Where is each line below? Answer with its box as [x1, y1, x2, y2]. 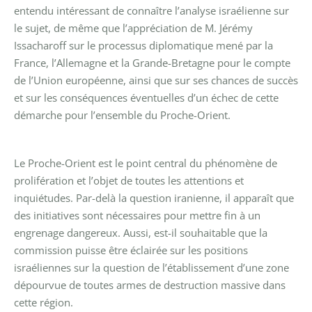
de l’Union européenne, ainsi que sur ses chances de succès [14, 72, 298, 87]
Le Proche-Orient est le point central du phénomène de [14, 155, 277, 170]
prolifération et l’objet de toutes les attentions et [14, 173, 244, 187]
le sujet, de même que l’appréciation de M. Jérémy [14, 20, 253, 35]
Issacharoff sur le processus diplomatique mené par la [14, 38, 273, 52]
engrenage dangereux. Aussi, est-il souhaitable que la [14, 225, 267, 240]
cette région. [14, 295, 73, 309]
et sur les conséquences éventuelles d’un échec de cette [14, 90, 279, 104]
